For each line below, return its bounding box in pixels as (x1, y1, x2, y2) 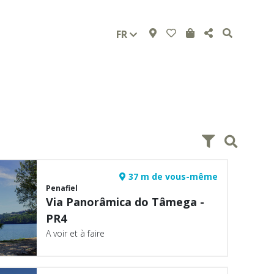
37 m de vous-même (125, 171, 218, 182)
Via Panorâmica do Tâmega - (46, 194, 205, 209)
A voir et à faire (46, 228, 105, 239)
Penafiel (46, 183, 78, 193)
